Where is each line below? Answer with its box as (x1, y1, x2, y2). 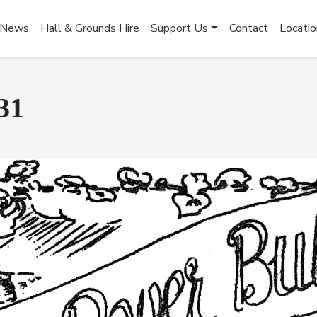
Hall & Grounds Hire (40, 21, 139, 37)
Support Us (151, 21, 208, 37)
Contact (229, 21, 268, 37)
